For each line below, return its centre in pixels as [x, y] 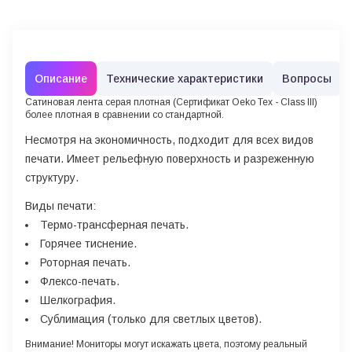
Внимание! [49, 344]
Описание [61, 79]
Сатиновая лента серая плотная [98, 102]
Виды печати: [60, 206]
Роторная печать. [85, 262]
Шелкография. [78, 300]
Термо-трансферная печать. [114, 225]
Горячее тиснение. [88, 244]
